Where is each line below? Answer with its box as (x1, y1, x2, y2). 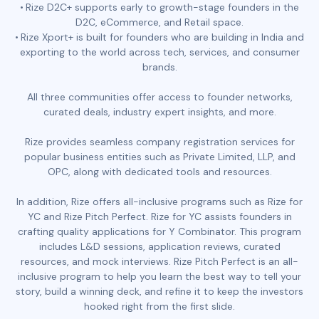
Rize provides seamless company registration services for (24, 135, 295, 148)
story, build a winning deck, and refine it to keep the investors (16, 284, 303, 298)
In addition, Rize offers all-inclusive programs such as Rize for (16, 194, 303, 208)
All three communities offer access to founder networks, (26, 90, 293, 103)
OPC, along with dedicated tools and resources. (47, 164, 272, 178)
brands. (142, 60, 177, 73)
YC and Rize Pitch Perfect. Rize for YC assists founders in (27, 209, 292, 223)
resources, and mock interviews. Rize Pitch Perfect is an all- (21, 254, 298, 268)
